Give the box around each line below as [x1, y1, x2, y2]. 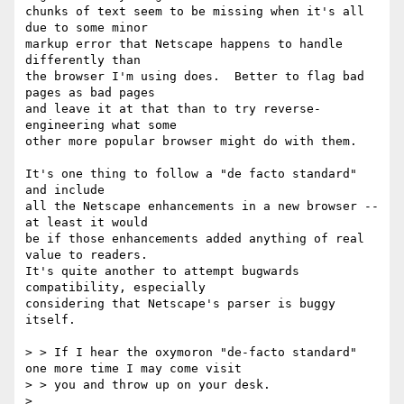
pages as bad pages [25, 86, 155, 100]
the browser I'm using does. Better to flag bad [25, 69, 364, 84]
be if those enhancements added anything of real [25, 232, 364, 246]
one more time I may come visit [25, 362, 242, 376]
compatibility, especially [25, 280, 206, 295]
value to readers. [25, 248, 148, 262]
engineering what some [25, 118, 177, 133]
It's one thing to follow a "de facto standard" [25, 167, 357, 181]
